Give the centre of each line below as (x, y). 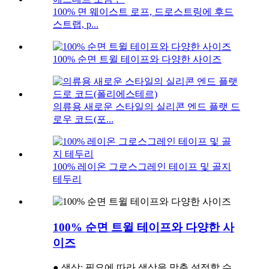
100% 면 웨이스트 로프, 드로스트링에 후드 (143, 11)
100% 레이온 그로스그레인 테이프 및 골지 (142, 166)
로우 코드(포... (83, 119)
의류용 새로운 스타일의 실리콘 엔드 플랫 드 (147, 106)
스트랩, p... (76, 24)
